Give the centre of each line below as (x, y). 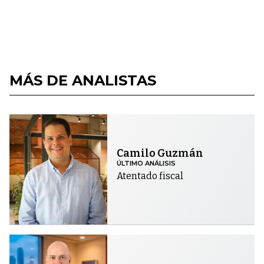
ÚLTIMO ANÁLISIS (146, 164)
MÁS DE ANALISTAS (83, 80)
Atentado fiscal (150, 176)
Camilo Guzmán (160, 154)
